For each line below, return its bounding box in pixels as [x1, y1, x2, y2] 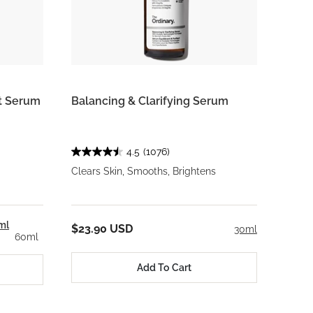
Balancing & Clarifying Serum [71, 94, 228, 108]
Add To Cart [137, 261, 191, 273]
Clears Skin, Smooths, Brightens [71, 166, 216, 177]
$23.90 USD [71, 222, 133, 235]
